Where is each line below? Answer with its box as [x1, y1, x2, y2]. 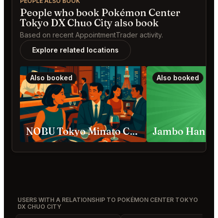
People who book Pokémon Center [20, 6, 181, 19]
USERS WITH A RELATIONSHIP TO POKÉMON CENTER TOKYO [18, 196, 198, 204]
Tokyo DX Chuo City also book [20, 17, 159, 29]
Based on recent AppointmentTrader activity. [20, 31, 163, 39]
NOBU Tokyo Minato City [129, 125, 138, 138]
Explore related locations [32, 46, 119, 54]
